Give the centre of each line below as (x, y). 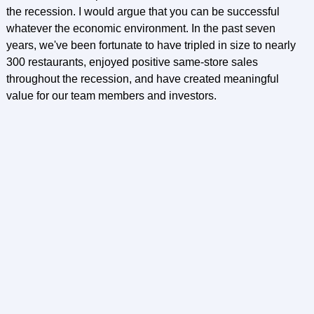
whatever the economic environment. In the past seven (141, 28)
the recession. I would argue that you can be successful (143, 12)
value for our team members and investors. (111, 96)
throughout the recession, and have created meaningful (142, 79)
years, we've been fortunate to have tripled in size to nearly (151, 45)
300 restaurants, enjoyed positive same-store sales (132, 62)
